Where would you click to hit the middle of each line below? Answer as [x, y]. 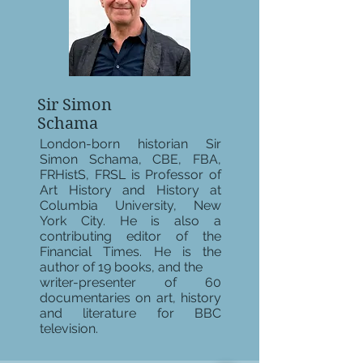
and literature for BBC [130, 313]
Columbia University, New [130, 205]
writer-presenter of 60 [130, 282]
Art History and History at [130, 190]
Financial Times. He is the [130, 252]
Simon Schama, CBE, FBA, [130, 159]
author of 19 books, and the [121, 267]
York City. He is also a [130, 221]
